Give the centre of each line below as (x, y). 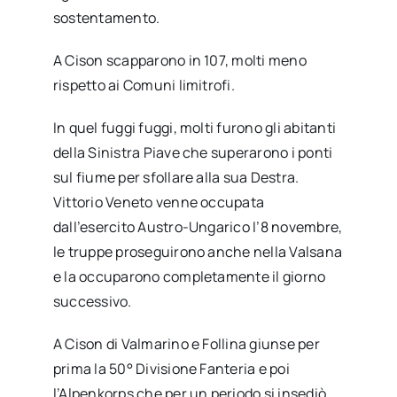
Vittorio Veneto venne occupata (159, 202)
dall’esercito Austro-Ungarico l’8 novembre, (198, 226)
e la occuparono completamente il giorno (189, 276)
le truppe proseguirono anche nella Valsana (198, 251)
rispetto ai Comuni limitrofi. (144, 85)
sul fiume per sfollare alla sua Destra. (176, 177)
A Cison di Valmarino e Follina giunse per (186, 343)
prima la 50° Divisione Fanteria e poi (171, 368)
